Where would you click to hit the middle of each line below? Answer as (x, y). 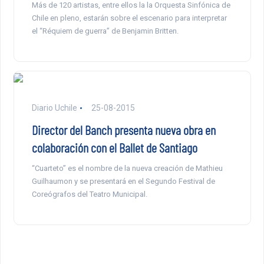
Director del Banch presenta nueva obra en (123, 130)
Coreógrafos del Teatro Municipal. (89, 194)
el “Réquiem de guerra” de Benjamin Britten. (105, 31)
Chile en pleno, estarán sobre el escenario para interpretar (129, 18)
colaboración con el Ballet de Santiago (114, 148)
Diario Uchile (54, 108)
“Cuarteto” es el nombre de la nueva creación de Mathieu (127, 169)
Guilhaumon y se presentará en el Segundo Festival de (123, 181)
